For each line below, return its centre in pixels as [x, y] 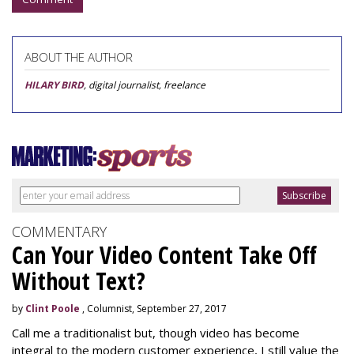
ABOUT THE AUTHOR [79, 57]
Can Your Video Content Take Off [164, 255]
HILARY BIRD [54, 85]
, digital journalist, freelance [145, 85]
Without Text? [79, 281]
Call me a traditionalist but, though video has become [156, 333]
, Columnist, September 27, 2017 [153, 309]
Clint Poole [53, 309]
